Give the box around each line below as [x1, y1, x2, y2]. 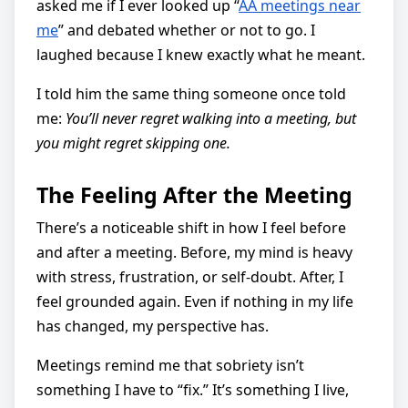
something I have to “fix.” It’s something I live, [36, 379, 349, 400]
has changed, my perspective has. [36, 315, 269, 336]
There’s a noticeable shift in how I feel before [36, 217, 346, 238]
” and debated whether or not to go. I [58, 19, 315, 40]
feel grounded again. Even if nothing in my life [36, 291, 353, 311]
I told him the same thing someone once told [36, 83, 346, 104]
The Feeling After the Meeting [36, 179, 352, 209]
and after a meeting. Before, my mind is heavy [36, 241, 352, 262]
